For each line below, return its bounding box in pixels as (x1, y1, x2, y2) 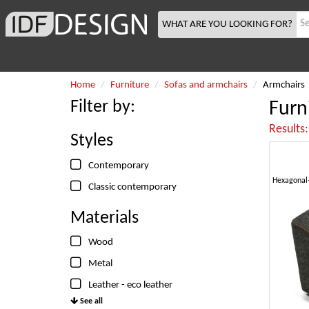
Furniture (110, 80, 149, 90)
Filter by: (70, 98, 135, 117)
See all (78, 297, 103, 306)
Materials (70, 208, 139, 228)
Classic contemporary (88, 181, 177, 192)
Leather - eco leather (88, 280, 172, 290)
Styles (70, 132, 113, 150)
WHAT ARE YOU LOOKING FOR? (162, 19, 292, 30)
